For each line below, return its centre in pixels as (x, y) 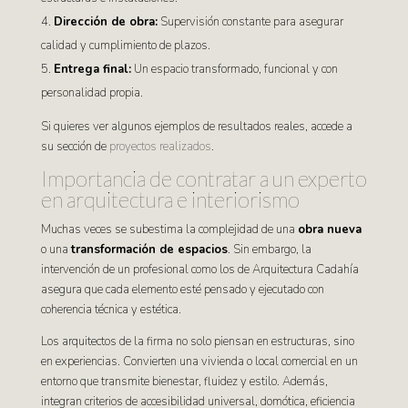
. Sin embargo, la (269, 250)
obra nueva (329, 229)
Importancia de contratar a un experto (204, 178)
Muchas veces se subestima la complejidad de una (169, 229)
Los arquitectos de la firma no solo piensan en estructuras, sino (197, 342)
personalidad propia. (92, 93)
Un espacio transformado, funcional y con (234, 69)
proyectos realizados (160, 147)
